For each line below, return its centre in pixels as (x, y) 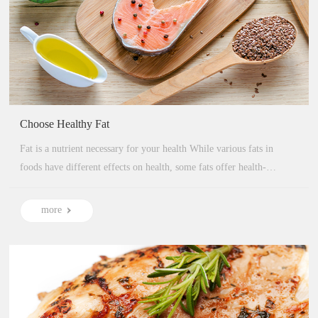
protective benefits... (61, 186)
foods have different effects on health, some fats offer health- (143, 168)
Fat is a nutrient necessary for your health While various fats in (105, 149)
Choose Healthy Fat (65, 124)
